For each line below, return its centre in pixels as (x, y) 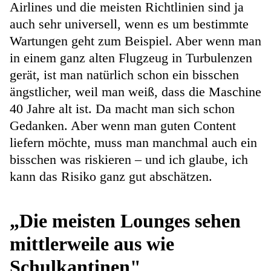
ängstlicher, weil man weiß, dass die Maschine (135, 92)
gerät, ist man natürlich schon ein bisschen (124, 75)
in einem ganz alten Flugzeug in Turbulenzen (131, 58)
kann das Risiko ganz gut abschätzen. (111, 177)
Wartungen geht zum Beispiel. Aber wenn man (135, 41)
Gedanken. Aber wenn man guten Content (123, 126)
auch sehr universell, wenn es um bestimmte (129, 24)
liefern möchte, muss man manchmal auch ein (133, 143)
